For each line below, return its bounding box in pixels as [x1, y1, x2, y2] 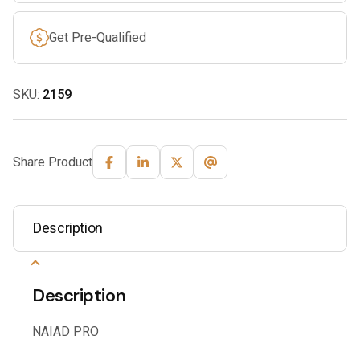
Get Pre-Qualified [49, 29, 146, 45]
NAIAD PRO [32, 324, 99, 340]
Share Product [13, 153, 92, 170]
